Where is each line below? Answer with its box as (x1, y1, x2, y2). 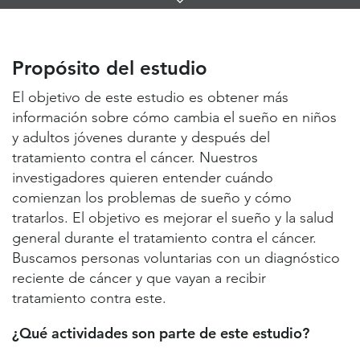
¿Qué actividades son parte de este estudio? (12, 324, 309, 343)
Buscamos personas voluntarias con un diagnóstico (12, 249, 340, 268)
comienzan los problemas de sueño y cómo (12, 189, 292, 207)
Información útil (135, 81, 225, 97)
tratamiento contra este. (12, 289, 166, 308)
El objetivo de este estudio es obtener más (12, 88, 288, 107)
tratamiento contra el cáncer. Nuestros (12, 149, 258, 167)
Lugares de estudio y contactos (91, 49, 269, 65)
